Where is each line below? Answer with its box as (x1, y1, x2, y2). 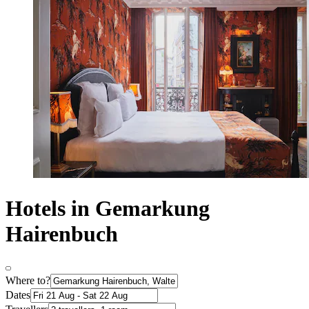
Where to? (6, 275, 50, 287)
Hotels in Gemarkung (6, 195, 210, 221)
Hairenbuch (6, 221, 118, 246)
